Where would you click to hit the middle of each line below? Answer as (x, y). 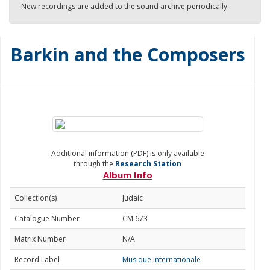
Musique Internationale (162, 259)
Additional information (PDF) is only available (127, 153)
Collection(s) (36, 198)
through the (94, 164)
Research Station (148, 164)
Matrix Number (40, 239)
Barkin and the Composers (127, 55)
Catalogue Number (47, 218)
